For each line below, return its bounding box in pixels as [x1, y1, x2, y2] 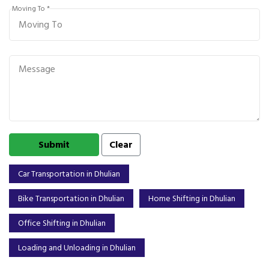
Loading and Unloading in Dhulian [18, 241, 136, 255]
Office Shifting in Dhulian [18, 216, 106, 230]
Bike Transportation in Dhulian [18, 192, 124, 205]
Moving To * [12, 3, 50, 14]
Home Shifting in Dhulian [148, 192, 235, 205]
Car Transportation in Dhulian [18, 167, 120, 181]
